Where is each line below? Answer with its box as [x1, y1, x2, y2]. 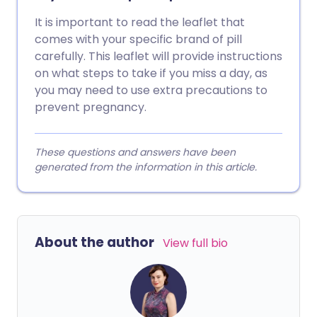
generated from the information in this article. [35, 160, 257, 174]
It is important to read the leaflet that [35, 14, 245, 30]
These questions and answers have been [35, 145, 236, 159]
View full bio [163, 235, 228, 251]
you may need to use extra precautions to [35, 82, 267, 98]
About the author [35, 233, 154, 252]
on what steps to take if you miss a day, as [35, 65, 267, 81]
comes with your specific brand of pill [35, 31, 242, 47]
